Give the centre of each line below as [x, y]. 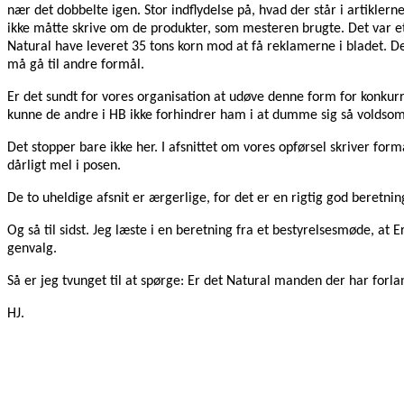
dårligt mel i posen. [64, 166]
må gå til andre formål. [76, 65]
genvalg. [32, 249]
